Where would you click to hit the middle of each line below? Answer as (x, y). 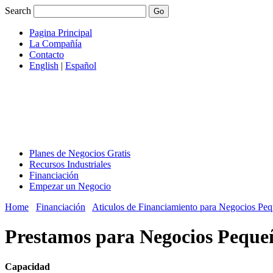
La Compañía (55, 44)
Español (81, 66)
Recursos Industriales (70, 164)
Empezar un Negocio (70, 186)
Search (18, 11)
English (44, 66)
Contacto (47, 55)
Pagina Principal (61, 33)
